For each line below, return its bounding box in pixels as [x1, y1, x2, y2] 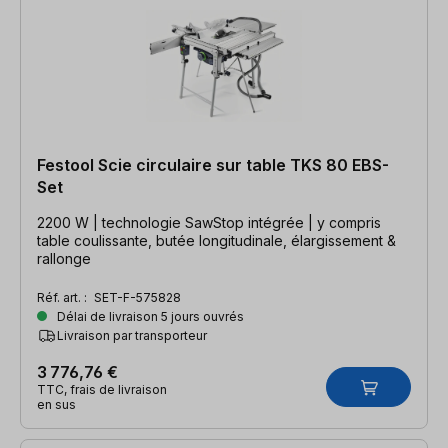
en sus [37, 396, 76, 412]
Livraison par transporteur [57, 327, 207, 343]
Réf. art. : [37, 289, 90, 305]
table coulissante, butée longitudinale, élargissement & [37, 231, 396, 249]
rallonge [37, 249, 91, 267]
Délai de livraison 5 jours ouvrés [54, 308, 244, 324]
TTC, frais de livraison [37, 381, 167, 397]
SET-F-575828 [94, 289, 181, 305]
